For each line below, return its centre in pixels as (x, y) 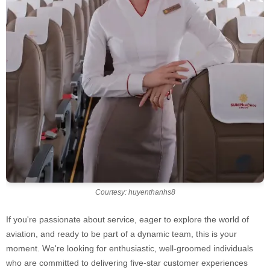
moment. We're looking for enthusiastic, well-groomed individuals (130, 249)
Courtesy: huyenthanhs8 (135, 193)
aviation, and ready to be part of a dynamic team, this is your (121, 234)
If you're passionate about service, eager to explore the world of (127, 220)
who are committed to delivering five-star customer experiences (127, 263)
